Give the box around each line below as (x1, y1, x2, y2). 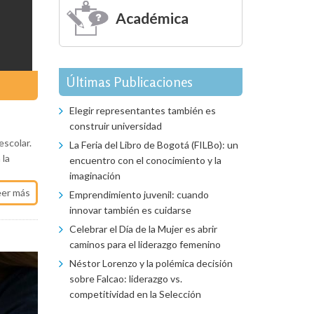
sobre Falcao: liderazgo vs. (69, 273, 182, 285)
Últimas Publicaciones (65, 74, 193, 90)
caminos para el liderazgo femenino (69, 238, 221, 250)
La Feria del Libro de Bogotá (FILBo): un (69, 139, 238, 151)
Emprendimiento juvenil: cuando (69, 189, 209, 200)
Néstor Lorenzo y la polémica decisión (69, 257, 233, 269)
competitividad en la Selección (69, 288, 201, 300)
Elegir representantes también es (69, 104, 216, 116)
